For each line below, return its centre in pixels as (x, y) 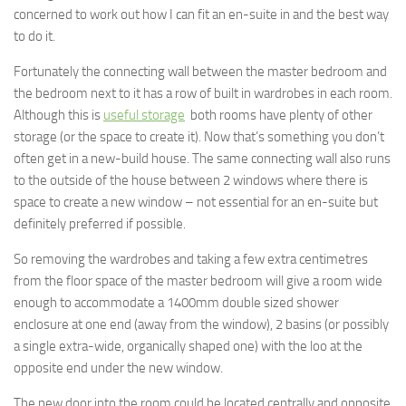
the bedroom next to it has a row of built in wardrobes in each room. (203, 94)
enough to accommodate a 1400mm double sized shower (176, 303)
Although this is (58, 116)
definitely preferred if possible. (100, 224)
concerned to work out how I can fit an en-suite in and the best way (201, 15)
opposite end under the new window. (118, 368)
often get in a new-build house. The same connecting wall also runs (202, 159)
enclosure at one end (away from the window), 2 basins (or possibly (201, 325)
